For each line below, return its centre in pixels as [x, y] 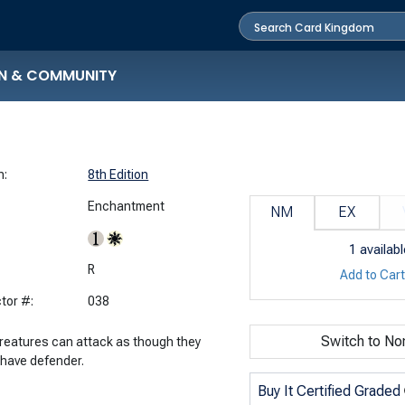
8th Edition [118, 174]
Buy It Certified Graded [329, 391]
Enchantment [127, 206]
